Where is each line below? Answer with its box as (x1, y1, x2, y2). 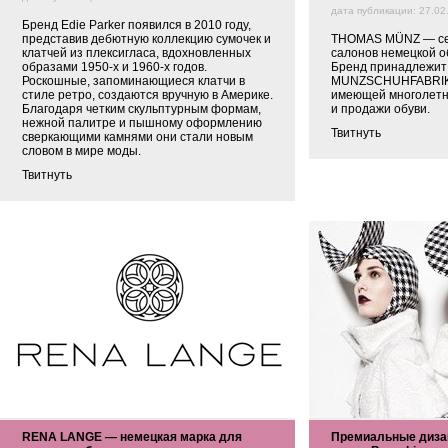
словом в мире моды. (22, 144, 141, 158)
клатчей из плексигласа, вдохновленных (22, 46, 251, 60)
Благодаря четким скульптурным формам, (22, 102, 261, 116)
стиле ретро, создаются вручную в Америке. (22, 88, 273, 102)
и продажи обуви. (331, 102, 430, 116)
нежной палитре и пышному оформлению (22, 116, 262, 130)
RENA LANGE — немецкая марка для (22, 430, 242, 444)
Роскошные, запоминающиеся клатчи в (22, 74, 245, 88)
